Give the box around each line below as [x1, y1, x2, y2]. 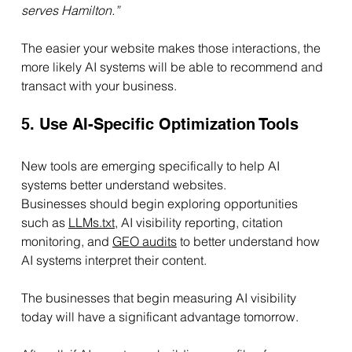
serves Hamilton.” [20, 2, 119, 19]
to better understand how [176, 233, 323, 250]
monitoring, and [20, 233, 112, 250]
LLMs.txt [68, 214, 115, 231]
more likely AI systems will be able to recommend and [20, 59, 326, 75]
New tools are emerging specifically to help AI [20, 158, 283, 174]
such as [20, 214, 68, 231]
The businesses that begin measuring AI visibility [20, 290, 299, 306]
